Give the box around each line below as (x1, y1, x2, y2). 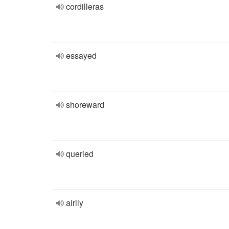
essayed (66, 50, 97, 61)
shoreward (66, 99, 104, 110)
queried (66, 148, 94, 159)
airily (66, 197, 83, 209)
